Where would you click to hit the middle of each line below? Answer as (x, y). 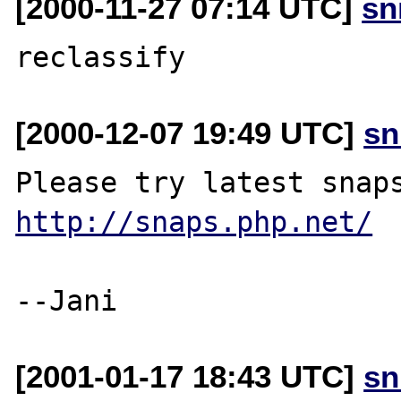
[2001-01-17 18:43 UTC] (190, 376)
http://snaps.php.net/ (194, 222)
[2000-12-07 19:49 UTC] (190, 132)
